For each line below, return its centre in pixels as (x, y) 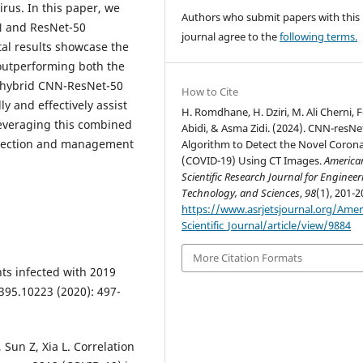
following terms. (319, 37)
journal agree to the (231, 37)
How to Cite (210, 92)
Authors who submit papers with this (271, 17)
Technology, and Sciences (241, 193)
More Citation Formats (248, 258)
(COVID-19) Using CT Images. (253, 161)
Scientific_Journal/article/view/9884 (267, 226)
